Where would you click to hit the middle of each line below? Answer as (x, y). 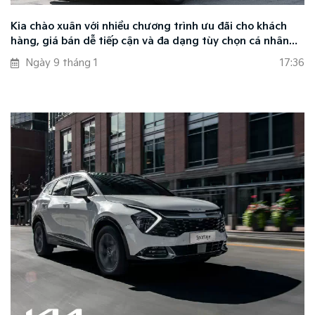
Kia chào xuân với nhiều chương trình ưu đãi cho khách (149, 27)
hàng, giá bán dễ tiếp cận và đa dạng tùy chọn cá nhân (150, 41)
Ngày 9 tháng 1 (62, 63)
